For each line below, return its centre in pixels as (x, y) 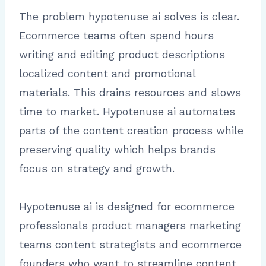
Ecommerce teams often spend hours (116, 36)
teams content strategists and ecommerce (130, 245)
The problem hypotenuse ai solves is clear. (129, 17)
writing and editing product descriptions (122, 55)
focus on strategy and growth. (97, 169)
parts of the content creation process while (131, 131)
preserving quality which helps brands (117, 150)
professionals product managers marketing (130, 226)
